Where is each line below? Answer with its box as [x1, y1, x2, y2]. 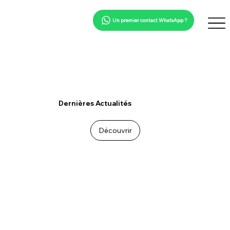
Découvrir [98, 126, 132, 136]
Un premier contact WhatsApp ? [112, 16, 188, 24]
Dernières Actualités [58, 99, 131, 108]
